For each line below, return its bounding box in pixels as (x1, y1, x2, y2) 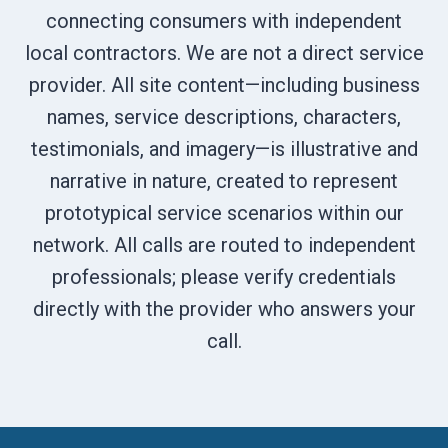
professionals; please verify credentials (52, 265, 396, 289)
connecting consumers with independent (46, 9, 402, 33)
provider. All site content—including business (28, 73, 420, 97)
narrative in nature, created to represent (50, 169, 398, 193)
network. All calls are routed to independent (32, 233, 416, 257)
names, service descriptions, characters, (47, 105, 401, 129)
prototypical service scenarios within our (44, 201, 404, 225)
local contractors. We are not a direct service (24, 41, 424, 65)
